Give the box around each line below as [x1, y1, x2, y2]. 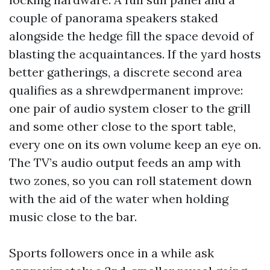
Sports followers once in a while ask [9, 245, 214, 260]
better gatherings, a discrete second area [9, 64, 242, 80]
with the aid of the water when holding [9, 191, 228, 206]
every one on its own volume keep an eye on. [9, 137, 261, 152]
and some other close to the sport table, [9, 119, 236, 134]
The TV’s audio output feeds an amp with [9, 155, 241, 170]
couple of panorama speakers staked [9, 10, 218, 25]
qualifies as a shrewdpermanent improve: [9, 83, 243, 98]
